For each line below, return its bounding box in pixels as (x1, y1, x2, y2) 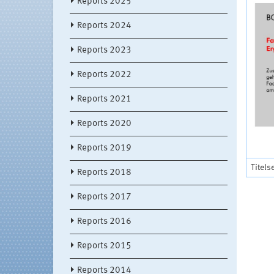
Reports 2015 (77, 242, 131, 251)
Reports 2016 (77, 217, 131, 227)
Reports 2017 (77, 193, 131, 202)
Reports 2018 (77, 168, 131, 178)
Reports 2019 (77, 144, 131, 154)
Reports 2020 (77, 119, 131, 129)
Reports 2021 (77, 95, 131, 105)
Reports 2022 (77, 70, 131, 80)
